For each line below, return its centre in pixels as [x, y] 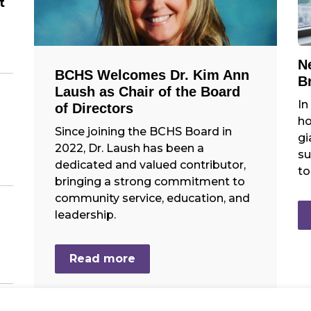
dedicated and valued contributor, [150, 165]
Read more [102, 259]
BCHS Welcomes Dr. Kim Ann [152, 75]
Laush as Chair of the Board [148, 92]
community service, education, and [152, 198]
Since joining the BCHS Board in [143, 132]
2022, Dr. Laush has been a [129, 148]
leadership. [85, 215]
